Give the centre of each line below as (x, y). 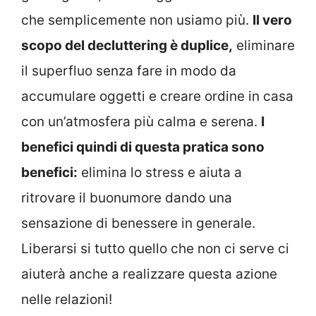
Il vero (272, 20)
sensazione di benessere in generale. (138, 224)
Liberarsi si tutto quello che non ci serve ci (155, 249)
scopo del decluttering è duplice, (127, 46)
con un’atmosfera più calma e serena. (141, 122)
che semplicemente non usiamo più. (137, 20)
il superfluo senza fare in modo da (129, 71)
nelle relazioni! (67, 300)
